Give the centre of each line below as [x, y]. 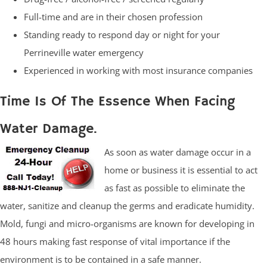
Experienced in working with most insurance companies [138, 71]
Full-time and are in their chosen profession [113, 17]
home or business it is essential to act [181, 170]
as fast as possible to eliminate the [175, 188]
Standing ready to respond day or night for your [122, 35]
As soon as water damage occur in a [178, 152]
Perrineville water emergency [84, 53]
